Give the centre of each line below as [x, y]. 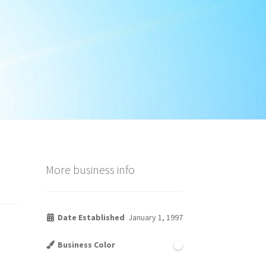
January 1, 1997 [155, 217]
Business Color [86, 244]
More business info [90, 170]
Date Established [91, 217]
